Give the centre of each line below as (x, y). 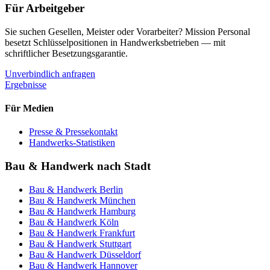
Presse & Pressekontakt (73, 132)
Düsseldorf (120, 254)
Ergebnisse (26, 84)
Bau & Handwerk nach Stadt (78, 166)
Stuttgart (115, 243)
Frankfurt (117, 233)
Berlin (111, 189)
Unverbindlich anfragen (50, 74)
